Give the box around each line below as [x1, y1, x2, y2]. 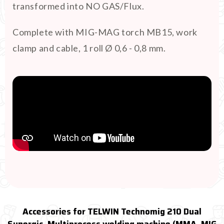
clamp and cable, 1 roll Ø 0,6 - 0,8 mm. [12, 42, 166, 53]
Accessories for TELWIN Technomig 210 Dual [22, 205, 201, 218]
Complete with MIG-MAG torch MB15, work [12, 26, 197, 37]
